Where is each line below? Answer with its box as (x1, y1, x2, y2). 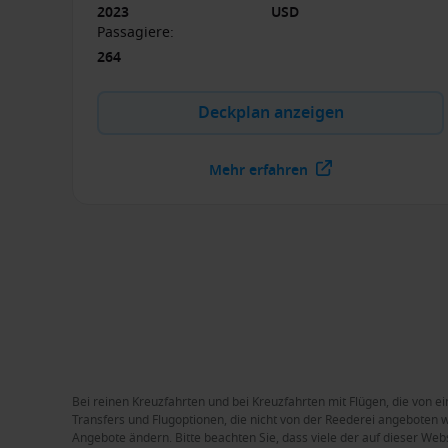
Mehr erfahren (209, 160, 308, 181)
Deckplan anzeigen (197, 101, 344, 125)
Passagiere (97, 22, 170, 43)
